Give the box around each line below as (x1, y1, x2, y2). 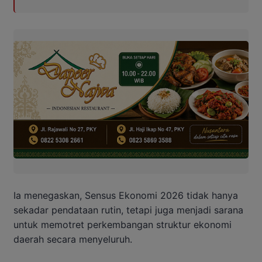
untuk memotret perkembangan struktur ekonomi (13, 219, 232, 231)
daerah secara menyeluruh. (13, 233, 132, 246)
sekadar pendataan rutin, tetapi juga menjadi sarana (13, 204, 243, 216)
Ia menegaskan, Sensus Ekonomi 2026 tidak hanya (13, 189, 238, 202)
